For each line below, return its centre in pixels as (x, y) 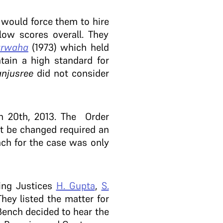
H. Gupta (75, 186)
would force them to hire (55, 21)
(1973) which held (70, 47)
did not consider (73, 73)
